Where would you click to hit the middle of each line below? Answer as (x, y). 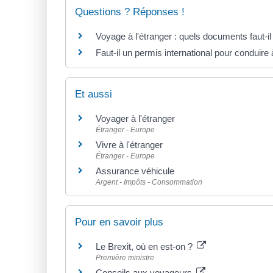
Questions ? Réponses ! (130, 12)
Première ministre (125, 258)
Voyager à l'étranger (135, 119)
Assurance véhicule (135, 171)
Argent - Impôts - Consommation (149, 183)
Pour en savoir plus (119, 222)
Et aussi (94, 94)
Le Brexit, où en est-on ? (145, 247)
